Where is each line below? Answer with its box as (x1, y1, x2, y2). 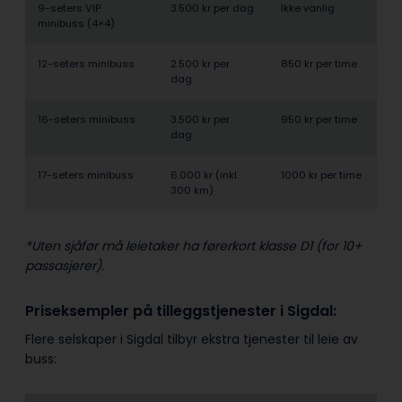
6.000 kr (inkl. (170, 168, 239, 183)
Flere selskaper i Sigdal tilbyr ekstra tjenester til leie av (25, 330, 358, 349)
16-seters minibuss (38, 112, 138, 127)
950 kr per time (281, 112, 360, 127)
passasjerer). (25, 257, 108, 275)
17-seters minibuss (38, 168, 136, 183)
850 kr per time (281, 57, 360, 72)
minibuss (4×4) (38, 16, 118, 31)
